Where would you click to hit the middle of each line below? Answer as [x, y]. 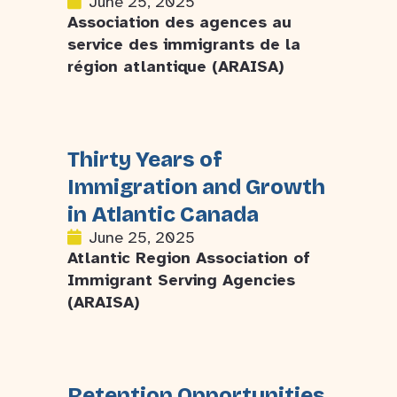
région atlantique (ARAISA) [175, 66]
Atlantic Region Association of [189, 258]
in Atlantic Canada [163, 214]
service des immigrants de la [184, 44]
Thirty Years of [145, 160]
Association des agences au [179, 22]
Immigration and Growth [196, 187]
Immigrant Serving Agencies [181, 280]
